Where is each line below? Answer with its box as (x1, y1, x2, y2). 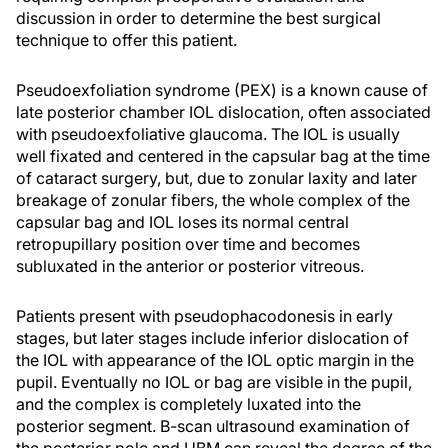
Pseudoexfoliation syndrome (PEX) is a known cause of (16, 80, 428, 101)
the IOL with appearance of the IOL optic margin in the (16, 350, 414, 371)
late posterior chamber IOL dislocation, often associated (16, 102, 431, 123)
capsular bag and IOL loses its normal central (16, 212, 349, 233)
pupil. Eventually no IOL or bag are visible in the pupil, (16, 372, 412, 393)
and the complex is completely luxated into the (16, 394, 361, 415)
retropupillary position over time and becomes (16, 234, 360, 255)
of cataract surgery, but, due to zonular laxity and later (16, 168, 417, 189)
